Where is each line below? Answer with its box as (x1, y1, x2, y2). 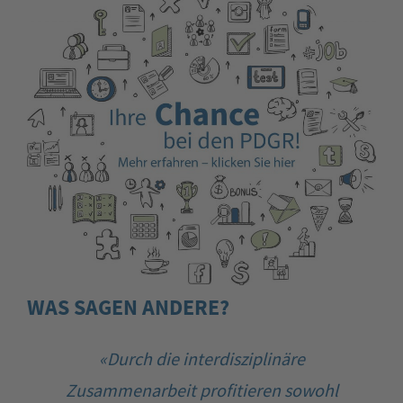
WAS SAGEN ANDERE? (27, 292, 229, 321)
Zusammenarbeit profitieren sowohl (65, 378, 338, 401)
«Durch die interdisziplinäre (98, 346, 305, 370)
